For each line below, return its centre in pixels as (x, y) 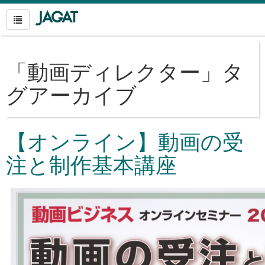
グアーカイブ (71, 94)
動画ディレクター (114, 71)
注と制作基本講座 (91, 164)
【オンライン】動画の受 (125, 140)
